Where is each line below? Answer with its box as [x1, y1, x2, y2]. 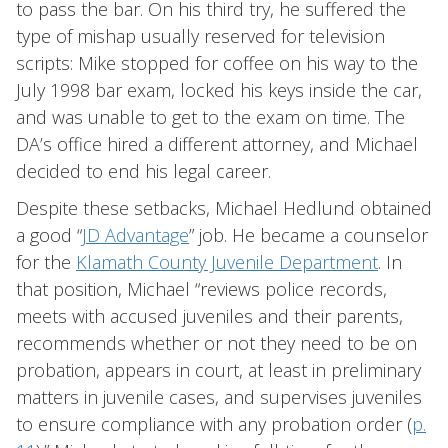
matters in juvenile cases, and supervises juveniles [16, 385, 422, 409]
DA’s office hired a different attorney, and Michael [16, 132, 418, 156]
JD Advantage [82, 223, 189, 247]
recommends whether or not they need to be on [16, 331, 417, 355]
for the [16, 250, 76, 274]
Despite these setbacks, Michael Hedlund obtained [16, 196, 432, 220]
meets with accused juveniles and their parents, [16, 304, 403, 328]
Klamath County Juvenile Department [76, 250, 378, 274]
